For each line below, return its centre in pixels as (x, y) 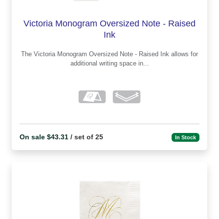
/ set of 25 (86, 137)
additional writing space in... (109, 63)
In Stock (186, 137)
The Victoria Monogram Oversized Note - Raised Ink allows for (27, 54)
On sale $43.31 (44, 137)
